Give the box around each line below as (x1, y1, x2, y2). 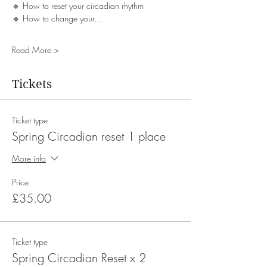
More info (12, 152, 46, 164)
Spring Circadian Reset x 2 (12, 250, 146, 266)
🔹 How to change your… (12, 13, 103, 24)
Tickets (12, 77, 52, 91)
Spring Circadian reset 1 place (12, 128, 166, 144)
